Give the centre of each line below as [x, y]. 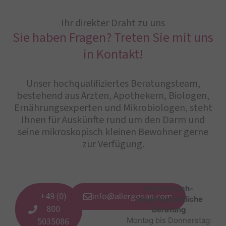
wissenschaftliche [169, 199]
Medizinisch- [169, 188]
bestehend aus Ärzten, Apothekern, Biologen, [113, 96]
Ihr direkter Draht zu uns [113, 23]
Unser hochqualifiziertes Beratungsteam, [113, 84]
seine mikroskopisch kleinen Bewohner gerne [113, 132]
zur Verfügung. [113, 144]
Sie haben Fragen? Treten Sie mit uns [113, 38]
